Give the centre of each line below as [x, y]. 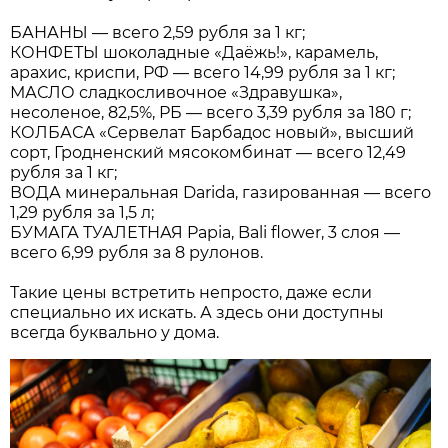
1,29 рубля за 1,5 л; [82, 212]
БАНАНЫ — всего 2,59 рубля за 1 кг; [158, 32]
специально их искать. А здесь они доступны [197, 312]
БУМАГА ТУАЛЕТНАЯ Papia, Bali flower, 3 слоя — [205, 232]
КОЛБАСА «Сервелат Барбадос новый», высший [212, 132]
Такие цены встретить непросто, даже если [191, 292]
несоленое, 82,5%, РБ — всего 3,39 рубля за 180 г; [211, 112]
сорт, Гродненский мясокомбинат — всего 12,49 [208, 152]
